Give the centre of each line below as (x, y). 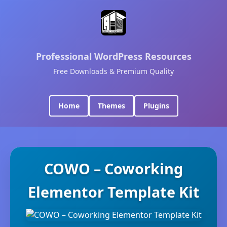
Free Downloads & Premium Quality (113, 71)
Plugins (156, 106)
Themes (111, 106)
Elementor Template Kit (113, 192)
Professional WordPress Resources (113, 56)
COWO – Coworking (113, 168)
